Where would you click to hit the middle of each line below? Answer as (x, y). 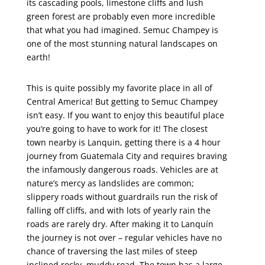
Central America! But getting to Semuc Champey (122, 101)
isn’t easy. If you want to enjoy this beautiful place (125, 115)
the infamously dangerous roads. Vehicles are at (122, 169)
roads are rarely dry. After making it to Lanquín (120, 224)
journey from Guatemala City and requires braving (127, 156)
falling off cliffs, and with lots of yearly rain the (118, 210)
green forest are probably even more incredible (121, 16)
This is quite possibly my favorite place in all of (119, 88)
